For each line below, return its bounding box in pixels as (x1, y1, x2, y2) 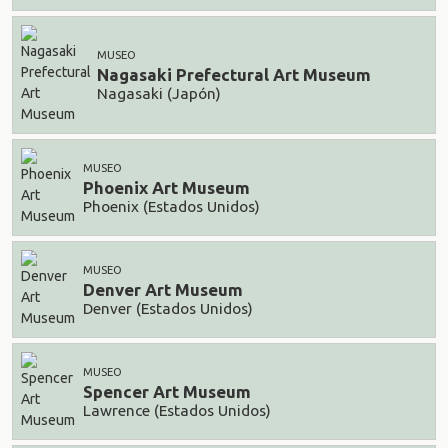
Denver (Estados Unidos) (83, 299, 253, 317)
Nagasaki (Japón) (97, 84, 221, 102)
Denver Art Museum (83, 280, 243, 300)
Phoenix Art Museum (83, 178, 250, 198)
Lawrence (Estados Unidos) (83, 401, 271, 419)
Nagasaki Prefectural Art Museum (97, 65, 371, 85)
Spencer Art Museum (83, 382, 251, 402)
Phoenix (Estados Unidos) (83, 197, 260, 215)
